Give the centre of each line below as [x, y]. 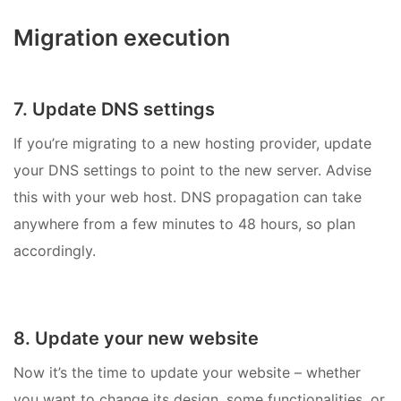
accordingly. [55, 250]
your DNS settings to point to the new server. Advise [192, 170]
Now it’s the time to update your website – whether [187, 372]
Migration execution [122, 37]
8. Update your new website [136, 338]
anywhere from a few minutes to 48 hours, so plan [184, 223]
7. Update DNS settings [114, 109]
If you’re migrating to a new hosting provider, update [192, 143]
